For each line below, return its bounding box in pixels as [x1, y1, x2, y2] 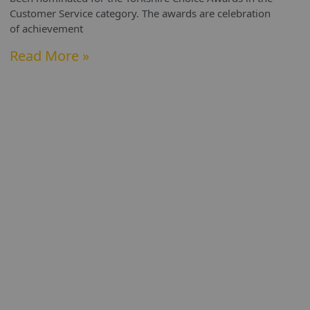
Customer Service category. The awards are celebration [10, 6, 271, 20]
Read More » [10, 46, 89, 66]
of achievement [10, 21, 83, 35]
